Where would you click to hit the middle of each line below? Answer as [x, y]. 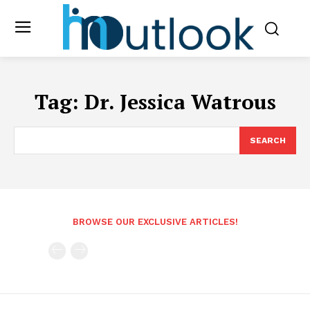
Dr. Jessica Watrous [180, 102]
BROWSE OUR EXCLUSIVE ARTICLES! [155, 222]
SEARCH [268, 141]
